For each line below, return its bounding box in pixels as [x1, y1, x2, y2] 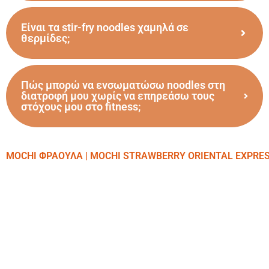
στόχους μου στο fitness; [21, 92, 141, 106]
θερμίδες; [21, 24, 70, 37]
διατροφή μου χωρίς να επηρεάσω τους [21, 82, 214, 95]
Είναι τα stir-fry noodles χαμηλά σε [21, 13, 189, 26]
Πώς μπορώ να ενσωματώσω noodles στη [21, 71, 225, 84]
